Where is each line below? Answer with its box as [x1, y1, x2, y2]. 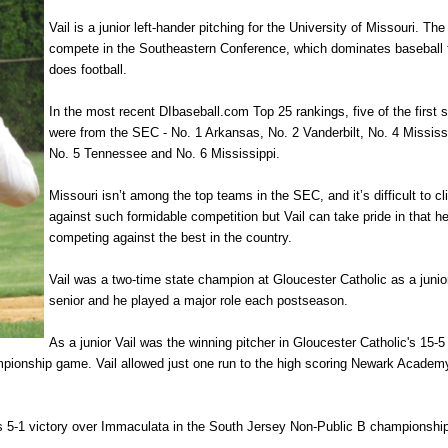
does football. [49, 62, 127, 78]
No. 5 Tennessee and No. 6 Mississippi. [49, 146, 280, 162]
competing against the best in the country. [49, 230, 296, 246]
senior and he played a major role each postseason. [49, 293, 352, 309]
